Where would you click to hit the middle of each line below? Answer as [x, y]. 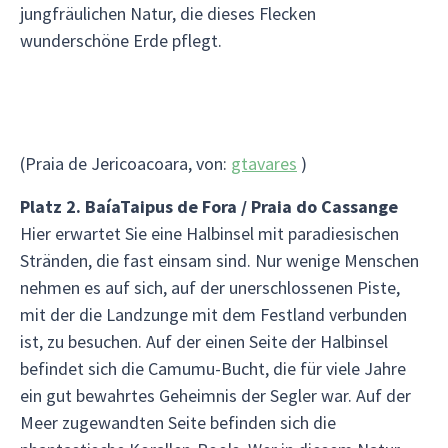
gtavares [264, 163]
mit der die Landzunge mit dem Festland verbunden [213, 314]
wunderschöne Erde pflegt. [121, 40]
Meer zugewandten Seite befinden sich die [178, 422]
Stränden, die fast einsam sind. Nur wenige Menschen [219, 260]
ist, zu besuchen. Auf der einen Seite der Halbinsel [204, 341]
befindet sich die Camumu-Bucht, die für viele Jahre [213, 368]
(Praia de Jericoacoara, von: [125, 163]
